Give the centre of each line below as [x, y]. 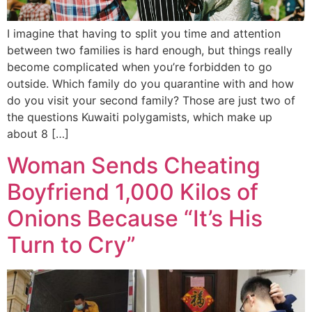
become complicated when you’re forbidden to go [140, 67]
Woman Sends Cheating [134, 165]
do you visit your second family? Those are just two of [151, 101]
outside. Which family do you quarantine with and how [150, 84]
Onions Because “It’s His [135, 218]
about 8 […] [38, 134]
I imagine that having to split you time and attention [144, 34]
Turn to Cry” [71, 244]
